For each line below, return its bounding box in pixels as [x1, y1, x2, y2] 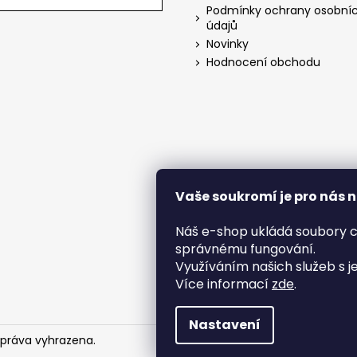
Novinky [206, 36, 249, 53]
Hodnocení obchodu [206, 54, 320, 71]
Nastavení [189, 316, 261, 334]
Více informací [175, 275, 272, 293]
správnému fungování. [175, 240, 316, 258]
